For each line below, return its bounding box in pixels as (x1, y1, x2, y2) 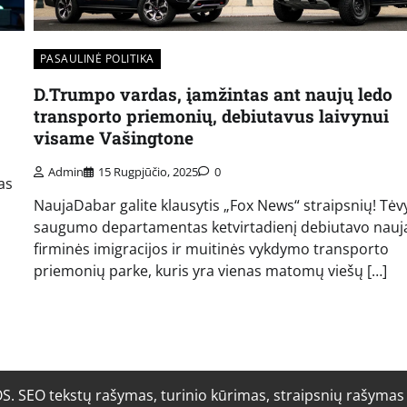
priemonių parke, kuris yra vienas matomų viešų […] (33, 260, 387, 281)
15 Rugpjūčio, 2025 (97, 163, 198, 180)
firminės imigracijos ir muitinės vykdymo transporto (33, 238, 389, 259)
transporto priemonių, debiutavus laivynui (33, 104, 389, 128)
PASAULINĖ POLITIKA (39, 51, 154, 67)
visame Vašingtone (33, 126, 194, 150)
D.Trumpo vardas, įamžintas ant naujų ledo (33, 83, 392, 106)
